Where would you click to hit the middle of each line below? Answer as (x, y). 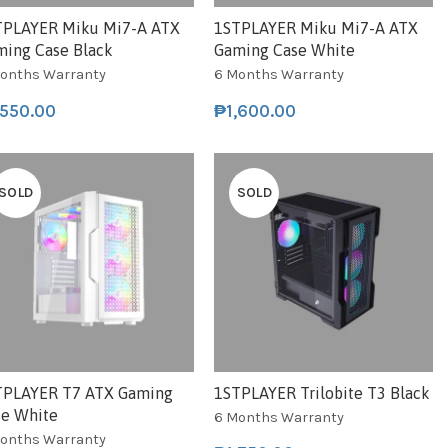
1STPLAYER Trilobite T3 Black (322, 392)
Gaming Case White (285, 50)
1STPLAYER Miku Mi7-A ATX (316, 28)
